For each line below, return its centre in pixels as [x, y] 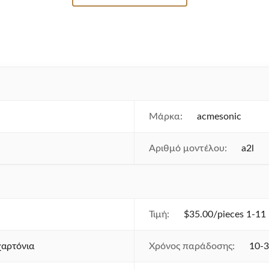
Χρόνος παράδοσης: [192, 246]
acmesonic [219, 116]
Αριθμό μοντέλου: [188, 148]
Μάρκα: [166, 116]
